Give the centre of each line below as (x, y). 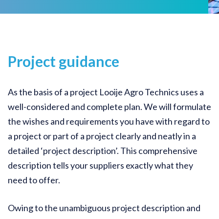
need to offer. (34, 180)
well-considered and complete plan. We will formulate (109, 106)
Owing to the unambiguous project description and (104, 208)
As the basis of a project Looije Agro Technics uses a (106, 92)
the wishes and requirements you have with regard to (109, 121)
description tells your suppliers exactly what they (100, 165)
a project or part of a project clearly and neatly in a (102, 136)
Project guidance (64, 61)
